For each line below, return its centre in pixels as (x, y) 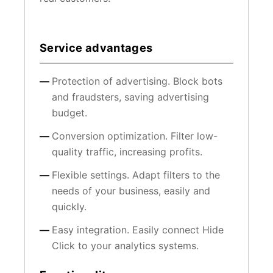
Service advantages (96, 47)
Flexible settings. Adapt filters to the (136, 175)
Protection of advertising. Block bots (137, 81)
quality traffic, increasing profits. (127, 151)
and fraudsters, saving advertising (130, 97)
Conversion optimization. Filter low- (135, 136)
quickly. (69, 206)
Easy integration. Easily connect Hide (138, 229)
